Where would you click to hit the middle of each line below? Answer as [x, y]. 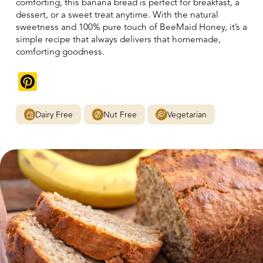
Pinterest [74, 81]
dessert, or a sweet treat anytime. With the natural [117, 15]
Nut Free [120, 115]
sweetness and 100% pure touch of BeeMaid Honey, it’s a [131, 27]
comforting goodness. [60, 52]
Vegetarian [187, 115]
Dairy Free [54, 115]
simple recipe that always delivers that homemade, [118, 40]
